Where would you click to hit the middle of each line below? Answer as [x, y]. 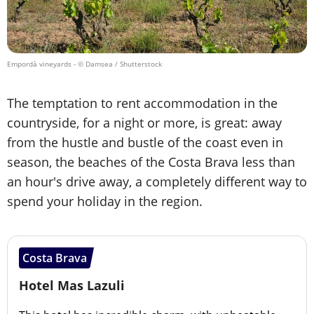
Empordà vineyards [39, 64]
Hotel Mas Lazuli [72, 286]
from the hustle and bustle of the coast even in [145, 143]
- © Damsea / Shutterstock [117, 64]
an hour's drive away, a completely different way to [157, 182]
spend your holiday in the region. [105, 202]
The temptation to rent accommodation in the [142, 103]
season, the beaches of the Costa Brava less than [151, 162]
